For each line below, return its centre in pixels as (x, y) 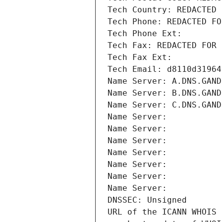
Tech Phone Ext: (145, 34)
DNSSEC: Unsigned (147, 200)
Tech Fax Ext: (140, 57)
